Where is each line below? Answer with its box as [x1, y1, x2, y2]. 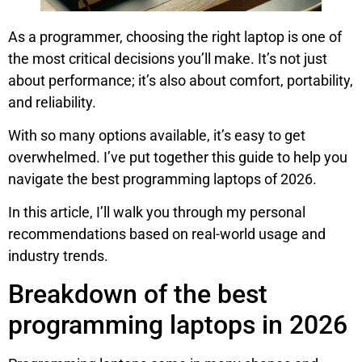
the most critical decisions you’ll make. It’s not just [8, 49, 327, 67]
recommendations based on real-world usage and [8, 225, 326, 243]
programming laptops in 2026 [8, 309, 347, 340]
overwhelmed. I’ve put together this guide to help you [8, 149, 347, 166]
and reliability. [8, 93, 96, 111]
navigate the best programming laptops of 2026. [8, 170, 317, 188]
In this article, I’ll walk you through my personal [8, 204, 305, 221]
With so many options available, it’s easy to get [8, 127, 305, 145]
